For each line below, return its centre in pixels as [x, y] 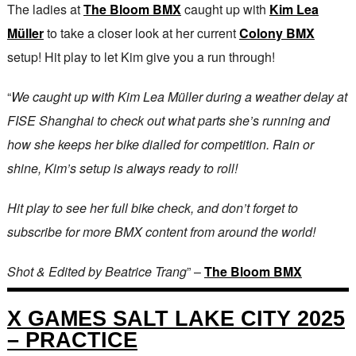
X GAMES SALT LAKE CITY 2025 [176, 319]
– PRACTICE [72, 340]
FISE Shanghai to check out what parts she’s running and [168, 121]
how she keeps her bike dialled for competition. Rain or [160, 145]
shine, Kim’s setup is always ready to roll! [122, 168]
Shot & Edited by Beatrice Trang [97, 272]
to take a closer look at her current [141, 33]
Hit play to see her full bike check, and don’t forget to [152, 208]
